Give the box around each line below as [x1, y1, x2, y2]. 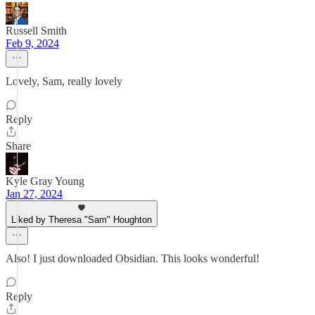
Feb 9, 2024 [6, 37, 59, 49]
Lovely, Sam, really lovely [6, 75, 122, 87]
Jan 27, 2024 [6, 188, 63, 200]
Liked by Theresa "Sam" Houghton [11, 214, 152, 225]
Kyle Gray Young [6, 175, 84, 187]
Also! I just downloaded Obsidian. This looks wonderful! [6, 252, 259, 264]
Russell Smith [6, 25, 67, 37]
